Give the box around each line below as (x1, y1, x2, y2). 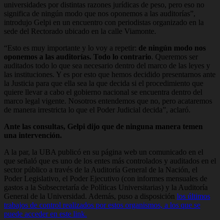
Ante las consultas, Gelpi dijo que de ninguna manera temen (4, 122, 203, 131)
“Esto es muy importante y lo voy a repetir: (4, 43, 138, 52)
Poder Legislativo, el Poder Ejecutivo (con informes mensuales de (4, 174, 207, 183)
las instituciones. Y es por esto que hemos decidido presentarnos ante (4, 70, 216, 79)
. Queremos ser (151, 52, 198, 61)
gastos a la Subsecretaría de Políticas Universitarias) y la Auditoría (4, 183, 208, 192)
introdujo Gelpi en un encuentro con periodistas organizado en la (4, 18, 204, 27)
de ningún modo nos (138, 43, 206, 52)
